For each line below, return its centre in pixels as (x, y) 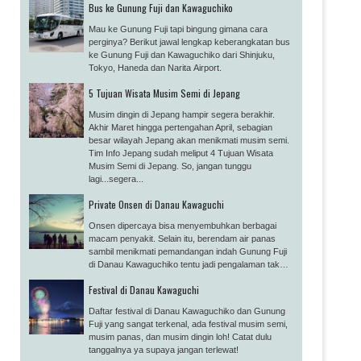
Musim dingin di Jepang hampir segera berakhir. (182, 114)
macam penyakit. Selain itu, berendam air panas (182, 238)
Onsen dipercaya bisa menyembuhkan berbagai (183, 225)
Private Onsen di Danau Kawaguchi (156, 204)
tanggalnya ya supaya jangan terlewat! (164, 349)
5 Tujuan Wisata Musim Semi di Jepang (164, 93)
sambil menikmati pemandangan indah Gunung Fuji (188, 251)
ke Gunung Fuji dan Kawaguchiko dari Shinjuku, (182, 54)
